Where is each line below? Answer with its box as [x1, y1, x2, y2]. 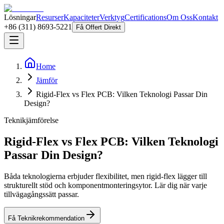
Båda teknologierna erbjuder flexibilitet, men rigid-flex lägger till [4, 171, 207, 180]
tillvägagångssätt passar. [4, 189, 79, 198]
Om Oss [166, 13, 192, 21]
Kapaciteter [63, 13, 99, 21]
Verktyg [99, 13, 124, 21]
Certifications [124, 13, 166, 21]
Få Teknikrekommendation [8, 214, 84, 222]
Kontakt [192, 13, 218, 21]
